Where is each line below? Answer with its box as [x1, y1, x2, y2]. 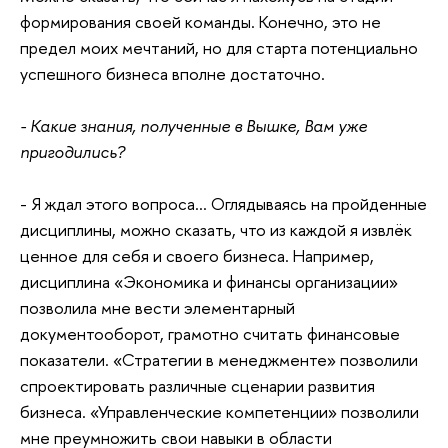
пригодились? [20, 140, 125, 164]
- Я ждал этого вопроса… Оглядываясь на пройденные [20, 192, 427, 216]
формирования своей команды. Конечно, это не [20, 10, 381, 34]
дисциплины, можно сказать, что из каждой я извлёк [20, 218, 412, 242]
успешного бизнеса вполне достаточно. [20, 62, 325, 86]
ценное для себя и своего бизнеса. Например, [20, 244, 374, 268]
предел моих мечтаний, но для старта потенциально [20, 36, 418, 60]
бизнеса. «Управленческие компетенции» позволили [20, 400, 419, 424]
